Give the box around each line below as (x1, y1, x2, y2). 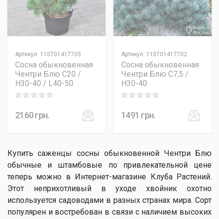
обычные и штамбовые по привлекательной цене (7, 160, 212, 170)
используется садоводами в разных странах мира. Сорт (7, 196, 212, 205)
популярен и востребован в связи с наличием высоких (7, 207, 212, 217)
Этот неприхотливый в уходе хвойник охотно (7, 184, 212, 193)
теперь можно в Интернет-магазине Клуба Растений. (7, 172, 212, 181)
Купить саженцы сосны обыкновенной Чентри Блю (7, 149, 212, 158)
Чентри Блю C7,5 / (121, 69, 189, 79)
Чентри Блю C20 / (15, 69, 81, 79)
